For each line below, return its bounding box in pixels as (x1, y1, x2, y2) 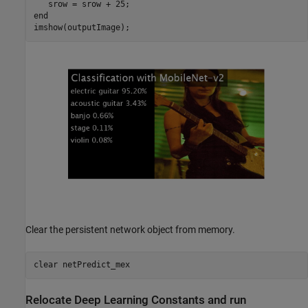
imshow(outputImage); (33, 23, 130, 33)
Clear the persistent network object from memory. (25, 223, 235, 235)
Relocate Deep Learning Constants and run (25, 293, 246, 307)
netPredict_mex (62, 260, 130, 270)
